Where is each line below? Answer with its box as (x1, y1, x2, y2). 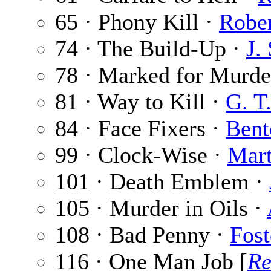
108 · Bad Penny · (55, 222, 230, 248)
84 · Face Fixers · (55, 116, 226, 142)
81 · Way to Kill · (55, 89, 226, 115)
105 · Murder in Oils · (55, 195, 267, 221)
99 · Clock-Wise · (55, 142, 227, 168)
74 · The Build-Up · (55, 36, 246, 62)
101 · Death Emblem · (55, 169, 269, 195)
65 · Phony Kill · (55, 9, 219, 35)
